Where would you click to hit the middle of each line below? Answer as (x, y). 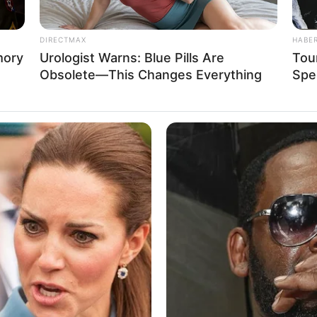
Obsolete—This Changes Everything (151, 75)
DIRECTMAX (63, 40)
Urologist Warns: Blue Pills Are (132, 58)
